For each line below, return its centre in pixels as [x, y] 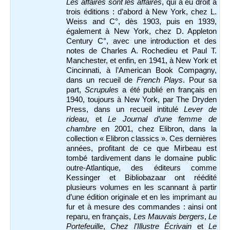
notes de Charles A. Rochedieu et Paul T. [141, 51]
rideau [76, 119]
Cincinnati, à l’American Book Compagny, [141, 71]
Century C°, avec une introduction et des [141, 41]
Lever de [200, 110]
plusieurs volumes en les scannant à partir [141, 188]
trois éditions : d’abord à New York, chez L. [141, 12]
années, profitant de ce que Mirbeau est [141, 149]
